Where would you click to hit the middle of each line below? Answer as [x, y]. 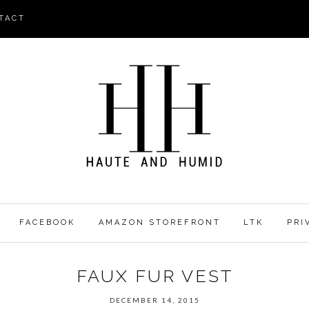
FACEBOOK [47, 222]
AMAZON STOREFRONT [159, 222]
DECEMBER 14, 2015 [154, 300]
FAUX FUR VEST [154, 276]
